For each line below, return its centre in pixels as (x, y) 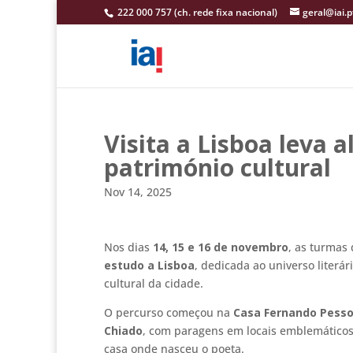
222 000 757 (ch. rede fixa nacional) (196, 12)
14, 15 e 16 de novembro (221, 247)
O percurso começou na (169, 312)
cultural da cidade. (154, 283)
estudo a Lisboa (149, 265)
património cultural (217, 167)
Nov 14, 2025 (138, 192)
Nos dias (128, 247)
